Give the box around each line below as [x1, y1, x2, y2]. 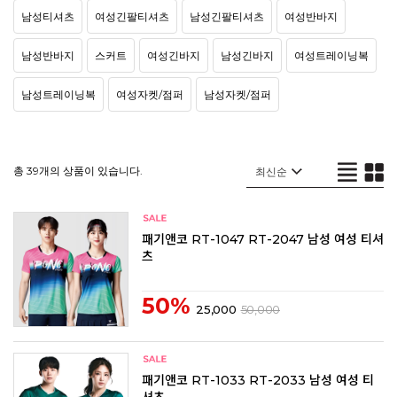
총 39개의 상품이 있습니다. [13, 164, 143, 177]
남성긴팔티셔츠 [190, 10, 264, 24]
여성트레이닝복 [294, 49, 369, 63]
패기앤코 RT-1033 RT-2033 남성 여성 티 [142, 371, 374, 388]
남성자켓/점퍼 [204, 88, 271, 102]
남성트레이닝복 [21, 88, 96, 102]
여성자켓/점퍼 [116, 88, 183, 102]
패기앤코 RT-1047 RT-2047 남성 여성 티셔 [142, 230, 384, 247]
